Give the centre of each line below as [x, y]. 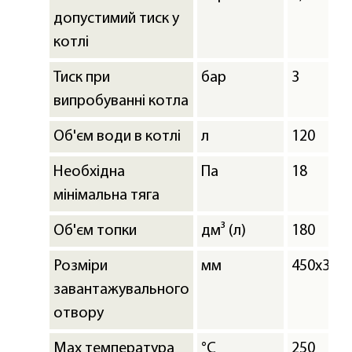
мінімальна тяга [106, 195]
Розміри [81, 266]
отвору [79, 313]
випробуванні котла [121, 101]
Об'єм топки [95, 231]
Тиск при [82, 77]
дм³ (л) [224, 231]
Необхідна [89, 172]
